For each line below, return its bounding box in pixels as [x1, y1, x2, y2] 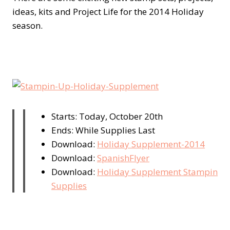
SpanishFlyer [97, 152, 149, 164]
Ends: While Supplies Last [51, 124, 155, 137]
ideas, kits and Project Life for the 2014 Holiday [12, 6, 204, 18]
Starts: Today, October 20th [51, 110, 163, 123]
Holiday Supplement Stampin [97, 166, 218, 178]
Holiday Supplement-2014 [97, 138, 205, 150]
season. [12, 20, 43, 32]
